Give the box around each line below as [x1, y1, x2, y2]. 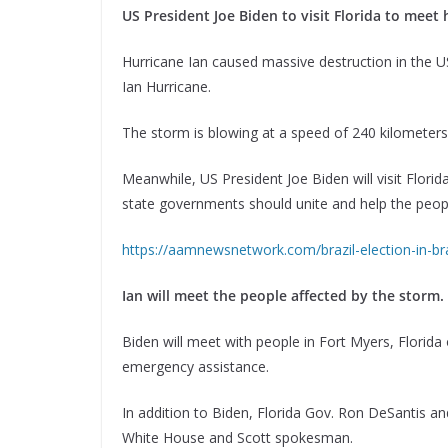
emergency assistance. [122, 357, 269, 376]
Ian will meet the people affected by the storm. [122, 286, 444, 305]
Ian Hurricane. [122, 77, 211, 96]
